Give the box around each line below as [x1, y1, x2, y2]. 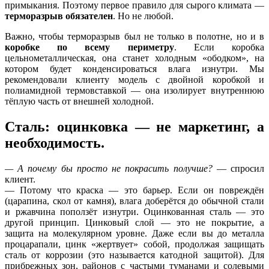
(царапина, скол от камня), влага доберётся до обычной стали [5, 195, 264, 206]
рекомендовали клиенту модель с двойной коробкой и [5, 74, 264, 85]
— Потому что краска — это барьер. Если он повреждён [5, 184, 264, 195]
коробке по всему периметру [5, 41, 174, 52]
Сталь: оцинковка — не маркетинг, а [5, 118, 264, 134]
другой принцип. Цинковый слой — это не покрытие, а [5, 217, 264, 228]
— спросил [212, 163, 265, 174]
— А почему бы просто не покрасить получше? [5, 163, 213, 174]
